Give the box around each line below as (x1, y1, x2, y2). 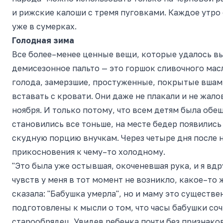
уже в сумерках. (12, 21, 77, 31)
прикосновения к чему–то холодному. (12, 147, 165, 157)
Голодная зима (12, 35, 74, 45)
